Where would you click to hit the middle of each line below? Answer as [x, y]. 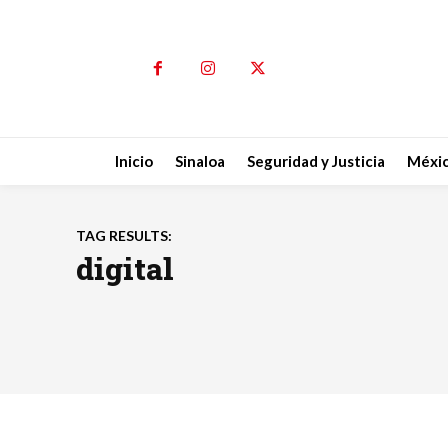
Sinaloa [200, 161]
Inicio [134, 161]
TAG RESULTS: [124, 236]
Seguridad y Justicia [316, 161]
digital [125, 269]
